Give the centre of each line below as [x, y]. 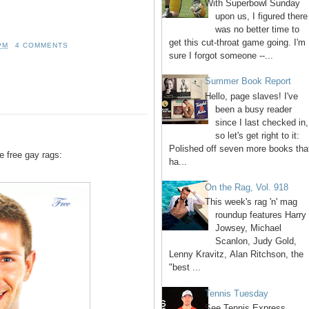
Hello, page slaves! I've [252, 96]
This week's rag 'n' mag [251, 202]
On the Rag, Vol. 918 [247, 187]
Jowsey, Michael [249, 228]
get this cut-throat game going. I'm [237, 42]
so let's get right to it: [258, 135]
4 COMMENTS [41, 45]
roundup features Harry [261, 215]
